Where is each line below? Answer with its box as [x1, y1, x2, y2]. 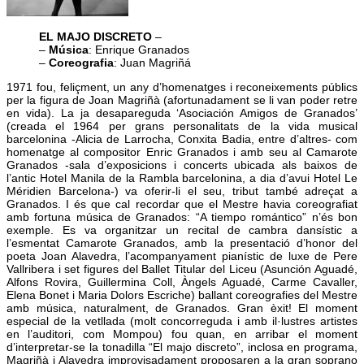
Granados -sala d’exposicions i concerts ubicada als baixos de [6, 158, 357, 171]
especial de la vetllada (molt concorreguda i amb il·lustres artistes [6, 314, 357, 327]
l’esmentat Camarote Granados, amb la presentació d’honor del [6, 236, 357, 249]
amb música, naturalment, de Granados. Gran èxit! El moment [6, 301, 357, 314]
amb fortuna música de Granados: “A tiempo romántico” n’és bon [6, 210, 357, 223]
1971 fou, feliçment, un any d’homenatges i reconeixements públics [6, 80, 357, 93]
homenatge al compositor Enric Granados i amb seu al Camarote [6, 145, 357, 158]
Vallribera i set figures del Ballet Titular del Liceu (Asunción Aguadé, [6, 262, 357, 275]
